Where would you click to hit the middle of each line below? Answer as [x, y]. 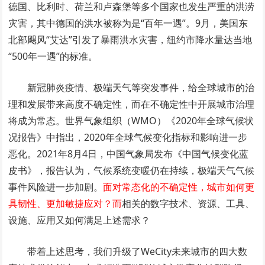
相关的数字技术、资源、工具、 [188, 203]
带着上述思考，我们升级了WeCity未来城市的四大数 [138, 251]
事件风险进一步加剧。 [56, 187]
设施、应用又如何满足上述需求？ [80, 220]
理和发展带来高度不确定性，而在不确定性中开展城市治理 [132, 104]
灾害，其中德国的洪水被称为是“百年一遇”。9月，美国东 [128, 23]
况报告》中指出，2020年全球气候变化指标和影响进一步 [128, 137]
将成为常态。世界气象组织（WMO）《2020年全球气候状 [131, 120]
